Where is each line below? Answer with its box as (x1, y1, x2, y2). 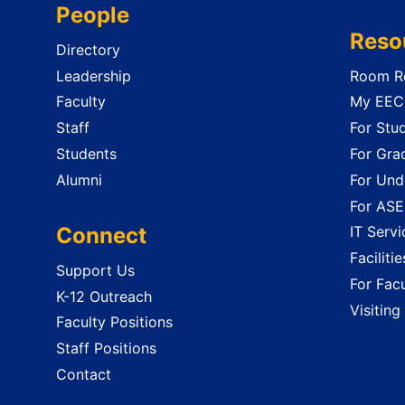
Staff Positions (56, 339, 156, 358)
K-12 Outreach (56, 287, 152, 306)
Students (56, 144, 117, 163)
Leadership (56, 66, 131, 85)
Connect (56, 221, 146, 249)
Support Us (56, 260, 135, 279)
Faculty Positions (56, 313, 173, 332)
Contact (56, 364, 111, 383)
